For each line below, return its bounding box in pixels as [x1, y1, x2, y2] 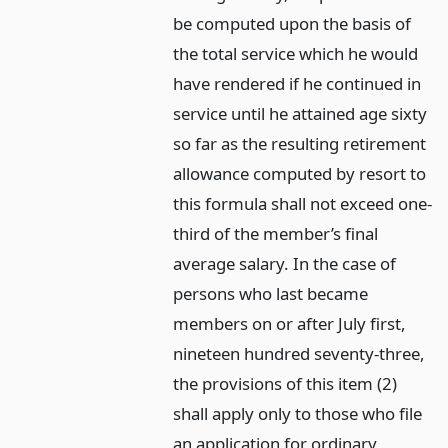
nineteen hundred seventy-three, [173, 342, 426, 366]
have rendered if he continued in [173, 72, 422, 96]
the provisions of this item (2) [173, 372, 398, 396]
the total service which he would [173, 42, 419, 66]
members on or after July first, [173, 312, 407, 336]
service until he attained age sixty [173, 102, 428, 126]
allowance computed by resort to [173, 162, 427, 186]
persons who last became [173, 282, 369, 306]
